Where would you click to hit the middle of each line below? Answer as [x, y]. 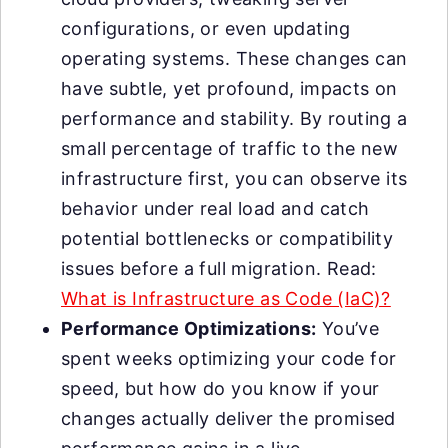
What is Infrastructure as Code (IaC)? [226, 298]
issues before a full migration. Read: [219, 268]
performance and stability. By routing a [234, 118]
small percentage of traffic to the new [230, 148]
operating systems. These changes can [234, 58]
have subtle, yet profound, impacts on [229, 88]
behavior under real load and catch [215, 208]
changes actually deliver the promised [228, 418]
